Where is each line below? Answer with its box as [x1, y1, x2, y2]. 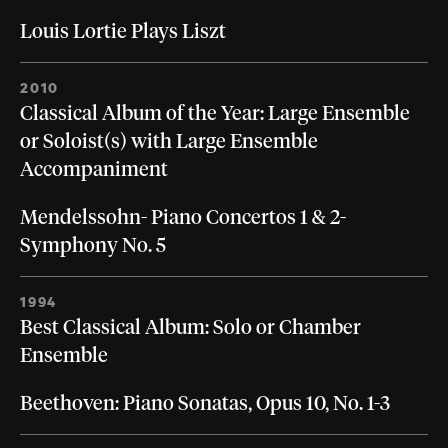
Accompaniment [20, 160, 168, 181]
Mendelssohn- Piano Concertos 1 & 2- [20, 208, 346, 229]
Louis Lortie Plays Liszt [20, 22, 226, 43]
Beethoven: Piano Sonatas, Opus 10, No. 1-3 [20, 394, 390, 415]
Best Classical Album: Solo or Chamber [20, 318, 361, 339]
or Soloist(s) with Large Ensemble [20, 132, 318, 153]
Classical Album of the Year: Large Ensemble [20, 104, 410, 125]
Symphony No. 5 [20, 236, 166, 257]
